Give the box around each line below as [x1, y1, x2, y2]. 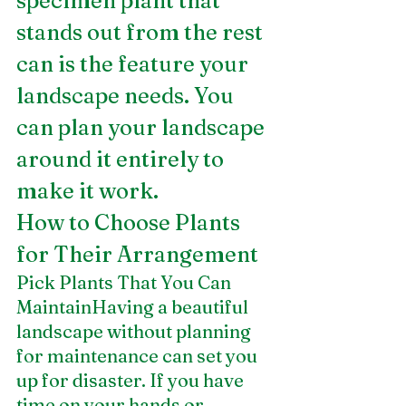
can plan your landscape [16, 114, 269, 141]
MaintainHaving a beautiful [16, 295, 252, 319]
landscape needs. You [16, 82, 238, 110]
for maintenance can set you [16, 344, 261, 368]
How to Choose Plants [16, 209, 245, 237]
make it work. [16, 178, 159, 205]
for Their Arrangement [16, 241, 258, 268]
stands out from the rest [16, 19, 267, 46]
